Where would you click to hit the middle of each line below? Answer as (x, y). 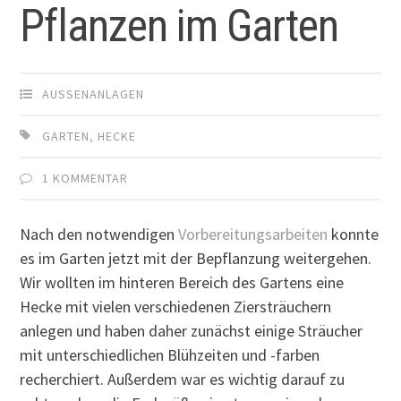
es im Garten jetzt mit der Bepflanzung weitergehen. (196, 258)
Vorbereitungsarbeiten (255, 234)
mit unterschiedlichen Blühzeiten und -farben (170, 354)
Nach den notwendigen (99, 234)
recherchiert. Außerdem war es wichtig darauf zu (183, 379)
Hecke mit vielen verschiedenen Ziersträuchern (176, 306)
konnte (355, 234)
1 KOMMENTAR (85, 178)
